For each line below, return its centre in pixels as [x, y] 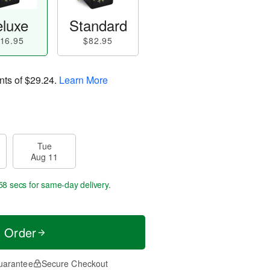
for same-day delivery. [69, 184]
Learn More [83, 80]
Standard [98, 25]
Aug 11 [44, 157]
